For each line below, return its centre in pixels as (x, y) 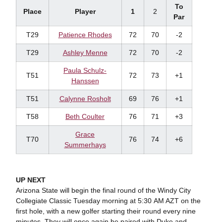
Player (85, 11)
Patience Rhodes (85, 35)
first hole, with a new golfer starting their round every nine (106, 211)
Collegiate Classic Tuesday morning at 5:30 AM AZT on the (108, 201)
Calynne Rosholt (85, 99)
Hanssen (85, 81)
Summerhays (85, 145)
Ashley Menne (85, 53)
